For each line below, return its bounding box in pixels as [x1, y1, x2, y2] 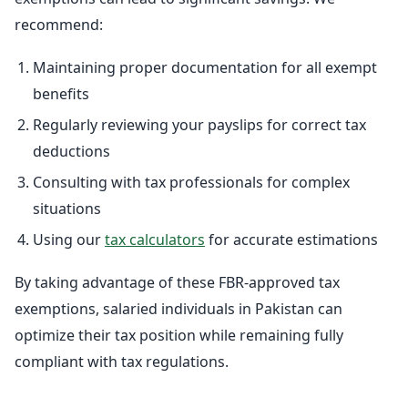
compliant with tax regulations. [15, 352, 229, 372]
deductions [33, 141, 110, 162]
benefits [33, 84, 89, 105]
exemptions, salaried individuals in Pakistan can [15, 299, 342, 320]
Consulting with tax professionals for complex [33, 172, 350, 193]
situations [33, 199, 101, 219]
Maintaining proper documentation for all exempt [33, 57, 377, 78]
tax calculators [105, 229, 205, 250]
